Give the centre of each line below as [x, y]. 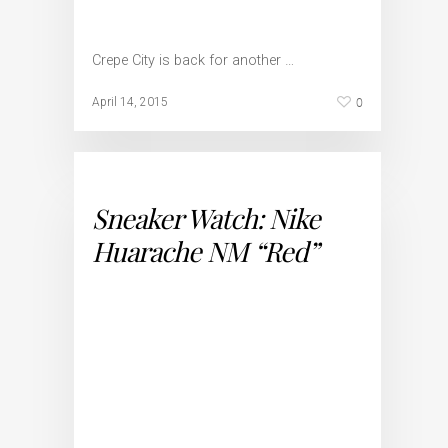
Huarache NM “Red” [205, 251]
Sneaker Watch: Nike [206, 218]
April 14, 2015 [130, 102]
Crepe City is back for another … [193, 60]
